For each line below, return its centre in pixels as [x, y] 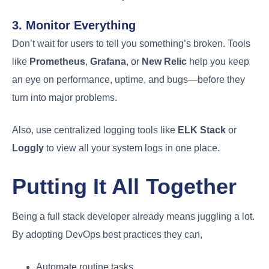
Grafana [108, 61]
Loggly [28, 148]
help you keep [218, 61]
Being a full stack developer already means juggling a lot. [133, 217]
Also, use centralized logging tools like [95, 130]
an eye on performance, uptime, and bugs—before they [128, 79]
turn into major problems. [65, 97]
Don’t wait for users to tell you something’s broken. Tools [131, 43]
